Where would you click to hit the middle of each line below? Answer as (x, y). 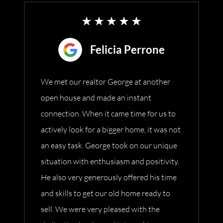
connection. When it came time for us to (108, 114)
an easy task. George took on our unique (109, 146)
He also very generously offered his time (109, 177)
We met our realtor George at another (106, 82)
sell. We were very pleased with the (100, 209)
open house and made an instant (96, 98)
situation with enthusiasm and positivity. (110, 162)
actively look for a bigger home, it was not (111, 130)
